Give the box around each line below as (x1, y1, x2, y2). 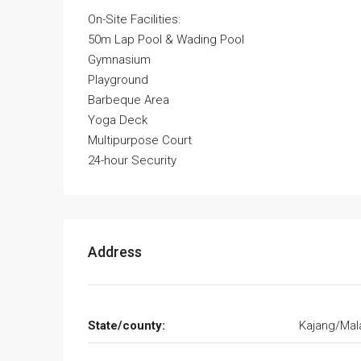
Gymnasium (88, 52, 151, 68)
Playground (88, 73, 148, 88)
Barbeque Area (88, 93, 169, 108)
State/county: (88, 318, 165, 334)
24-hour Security (88, 153, 176, 168)
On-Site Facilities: (88, 12, 180, 27)
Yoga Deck (88, 113, 147, 128)
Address (88, 243, 142, 261)
